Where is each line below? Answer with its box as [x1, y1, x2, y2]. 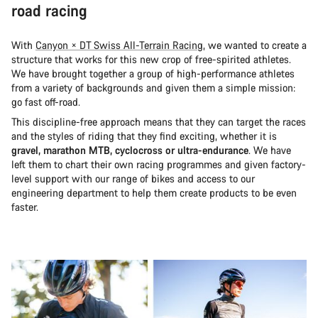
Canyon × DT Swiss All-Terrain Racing [35, 38, 203, 53]
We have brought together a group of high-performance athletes [11, 67, 295, 81]
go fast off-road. [11, 95, 80, 109]
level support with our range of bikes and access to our [11, 172, 255, 186]
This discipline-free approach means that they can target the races [11, 115, 306, 129]
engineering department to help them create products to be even [11, 186, 297, 200]
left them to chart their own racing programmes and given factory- [11, 158, 306, 172]
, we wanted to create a [203, 38, 307, 53]
